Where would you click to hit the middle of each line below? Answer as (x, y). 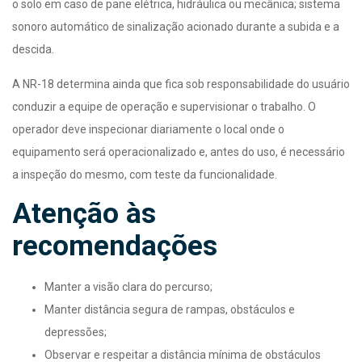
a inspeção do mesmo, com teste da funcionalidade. (145, 174)
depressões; (76, 332)
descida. (33, 49)
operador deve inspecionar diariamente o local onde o (148, 129)
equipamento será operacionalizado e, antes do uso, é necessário (179, 152)
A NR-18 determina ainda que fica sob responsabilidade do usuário (181, 84)
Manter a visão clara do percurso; (128, 286)
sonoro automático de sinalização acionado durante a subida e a (176, 26)
